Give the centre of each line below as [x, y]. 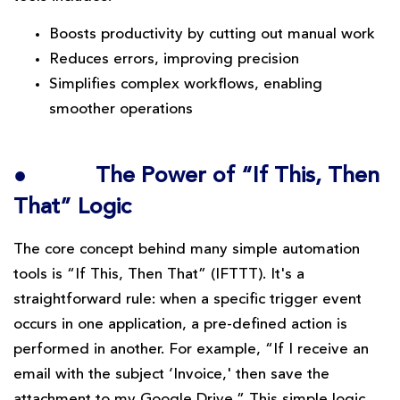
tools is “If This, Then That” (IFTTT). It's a [159, 274]
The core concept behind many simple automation [187, 249]
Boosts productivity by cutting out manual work [212, 35]
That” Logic [72, 207]
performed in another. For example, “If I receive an [191, 349]
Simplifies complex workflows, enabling [186, 85]
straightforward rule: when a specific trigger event [187, 299]
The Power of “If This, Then [237, 176]
